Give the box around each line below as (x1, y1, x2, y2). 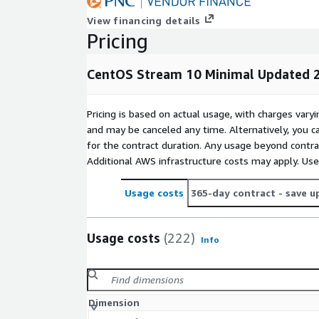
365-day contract (191, 187, 276, 199)
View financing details (87, 14, 201, 27)
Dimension (88, 296, 140, 309)
